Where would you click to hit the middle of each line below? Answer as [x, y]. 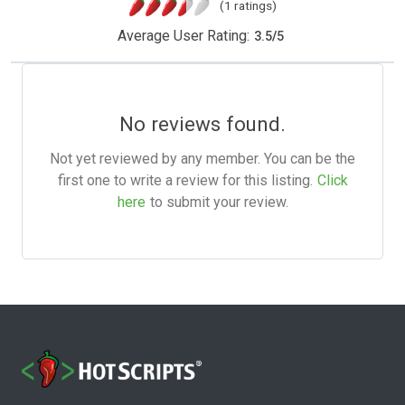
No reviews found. [202, 124]
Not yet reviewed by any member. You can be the [202, 159]
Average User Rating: [183, 36]
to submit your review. [219, 202]
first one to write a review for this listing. [185, 181]
